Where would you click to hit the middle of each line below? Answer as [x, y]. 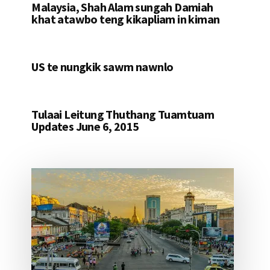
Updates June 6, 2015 [85, 127]
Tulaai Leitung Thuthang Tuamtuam [123, 115]
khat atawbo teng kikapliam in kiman [126, 19]
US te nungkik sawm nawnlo [102, 67]
